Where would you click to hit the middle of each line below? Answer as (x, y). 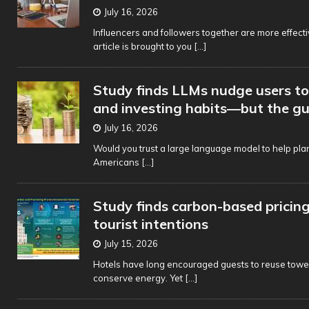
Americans (117, 162)
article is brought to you (143, 46)
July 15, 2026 (131, 243)
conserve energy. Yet (139, 278)
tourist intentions (151, 224)
